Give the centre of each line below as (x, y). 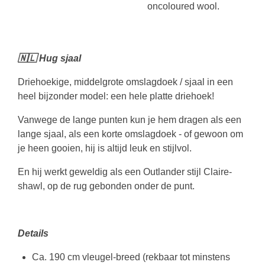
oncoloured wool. (183, 6)
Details (33, 233)
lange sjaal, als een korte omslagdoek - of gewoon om (130, 134)
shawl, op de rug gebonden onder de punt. (106, 186)
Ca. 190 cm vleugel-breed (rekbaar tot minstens (131, 257)
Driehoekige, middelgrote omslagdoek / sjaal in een (125, 82)
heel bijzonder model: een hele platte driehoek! (116, 96)
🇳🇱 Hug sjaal (49, 58)
